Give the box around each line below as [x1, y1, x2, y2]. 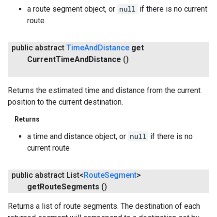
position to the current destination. [8, 97, 123, 107]
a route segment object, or [27, 4, 117, 14]
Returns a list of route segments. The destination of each [8, 201, 200, 211]
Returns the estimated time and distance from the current [8, 85, 201, 95]
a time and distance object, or [27, 131, 128, 141]
